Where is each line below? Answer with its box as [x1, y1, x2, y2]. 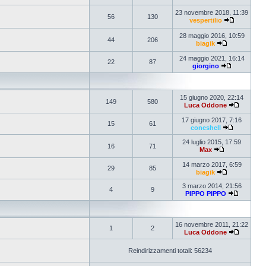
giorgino [192, 62, 219, 69]
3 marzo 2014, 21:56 [182, 182, 242, 189]
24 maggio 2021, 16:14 [179, 55, 245, 62]
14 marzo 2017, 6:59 [182, 161, 242, 168]
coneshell [190, 124, 221, 131]
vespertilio [189, 17, 222, 24]
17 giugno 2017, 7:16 [182, 116, 242, 123]
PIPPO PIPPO [185, 190, 226, 197]
